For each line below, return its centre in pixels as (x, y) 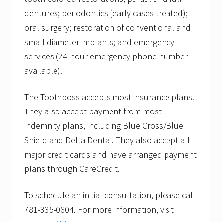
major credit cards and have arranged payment (111, 155)
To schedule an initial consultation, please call (110, 195)
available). (43, 71)
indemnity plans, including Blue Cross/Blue (104, 126)
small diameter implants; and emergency (99, 42)
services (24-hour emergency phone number (106, 56)
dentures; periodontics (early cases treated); (106, 13)
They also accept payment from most (93, 111)
